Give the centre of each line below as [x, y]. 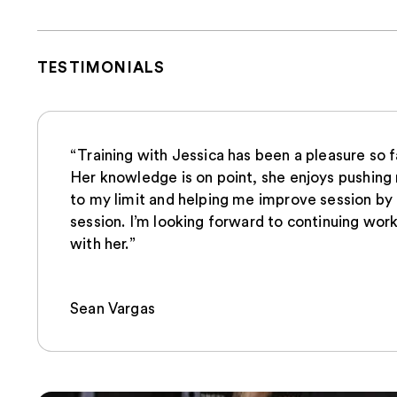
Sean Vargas [113, 308]
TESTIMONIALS [101, 67]
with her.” [103, 243]
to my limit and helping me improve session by [232, 199]
